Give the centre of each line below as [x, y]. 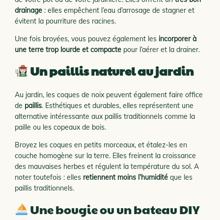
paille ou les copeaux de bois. [60, 127]
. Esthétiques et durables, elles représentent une [118, 106]
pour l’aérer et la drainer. [161, 50]
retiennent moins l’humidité [125, 177]
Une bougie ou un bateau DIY [114, 209]
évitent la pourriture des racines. [65, 21]
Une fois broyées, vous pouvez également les [87, 39]
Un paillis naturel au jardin [112, 71]
